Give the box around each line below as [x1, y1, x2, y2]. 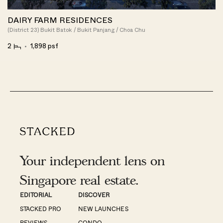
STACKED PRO [20, 204, 62, 214]
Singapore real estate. [20, 172, 139, 189]
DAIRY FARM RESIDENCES [7, 16, 113, 25]
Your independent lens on [20, 153, 165, 169]
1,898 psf [29, 43, 59, 50]
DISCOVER [78, 190, 110, 200]
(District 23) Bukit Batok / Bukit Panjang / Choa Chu [7, 27, 146, 33]
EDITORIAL [20, 190, 52, 200]
